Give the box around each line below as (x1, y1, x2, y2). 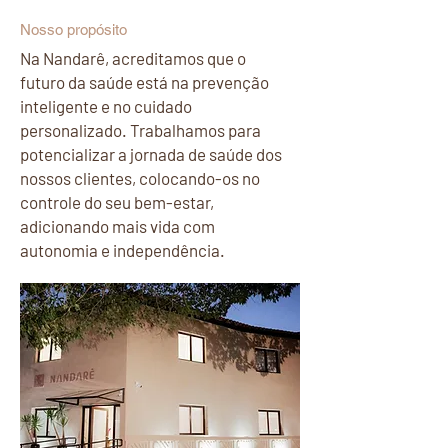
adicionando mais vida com (20, 216, 215, 236)
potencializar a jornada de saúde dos (20, 144, 282, 164)
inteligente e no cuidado (20, 96, 192, 116)
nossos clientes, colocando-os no (20, 168, 260, 188)
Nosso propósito (20, 21, 127, 38)
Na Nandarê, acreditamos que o (20, 48, 246, 68)
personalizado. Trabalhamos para (20, 120, 261, 140)
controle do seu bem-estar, (20, 192, 214, 212)
